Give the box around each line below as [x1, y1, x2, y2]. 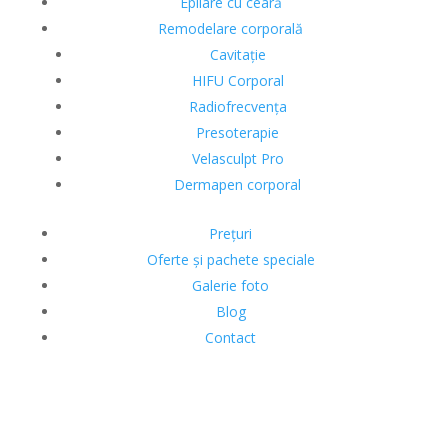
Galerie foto [192, 276, 270, 295]
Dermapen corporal [174, 175, 302, 194]
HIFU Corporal [191, 71, 284, 90]
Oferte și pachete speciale [146, 250, 315, 269]
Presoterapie [196, 123, 280, 142]
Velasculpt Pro [191, 149, 284, 168]
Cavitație [209, 45, 266, 64]
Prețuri [209, 224, 253, 243]
